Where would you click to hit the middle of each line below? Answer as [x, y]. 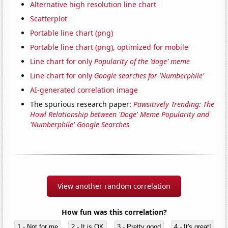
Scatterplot [49, 19]
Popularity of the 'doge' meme [142, 62]
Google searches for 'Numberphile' [149, 76]
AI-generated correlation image [84, 90]
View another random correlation [114, 186]
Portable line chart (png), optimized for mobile [109, 47]
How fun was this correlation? [114, 212]
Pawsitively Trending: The [174, 104]
